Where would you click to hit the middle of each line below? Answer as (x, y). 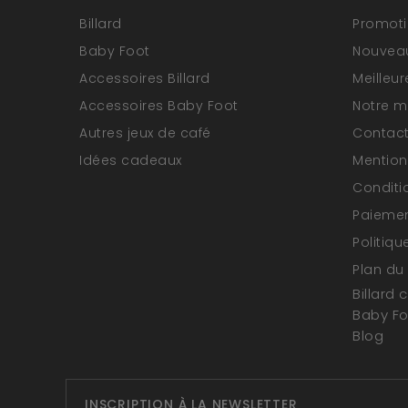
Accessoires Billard (145, 79)
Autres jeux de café (145, 133)
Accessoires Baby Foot (159, 106)
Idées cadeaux (131, 161)
